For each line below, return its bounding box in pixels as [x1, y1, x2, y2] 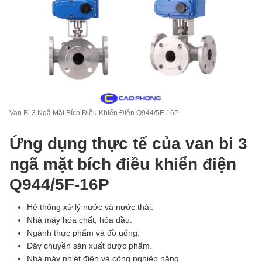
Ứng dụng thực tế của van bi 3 [9, 134, 247, 153]
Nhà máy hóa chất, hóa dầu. [27, 215, 132, 225]
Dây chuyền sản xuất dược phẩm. [27, 240, 152, 250]
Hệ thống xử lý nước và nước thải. [27, 202, 153, 212]
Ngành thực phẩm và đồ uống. [27, 227, 140, 237]
